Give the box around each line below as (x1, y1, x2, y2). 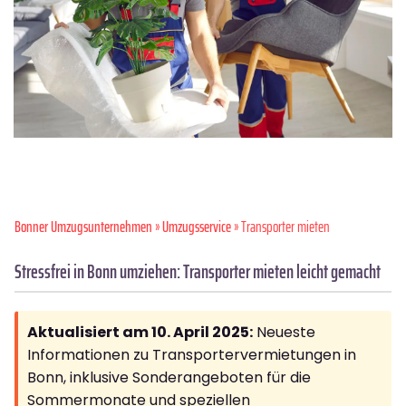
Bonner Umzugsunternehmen (14, 214, 152, 238)
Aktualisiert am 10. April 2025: (27, 321, 253, 343)
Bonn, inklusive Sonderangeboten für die (27, 366, 311, 388)
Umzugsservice (162, 214, 231, 238)
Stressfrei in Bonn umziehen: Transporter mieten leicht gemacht (14, 256, 381, 286)
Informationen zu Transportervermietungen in (27, 343, 356, 365)
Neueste (253, 321, 315, 343)
